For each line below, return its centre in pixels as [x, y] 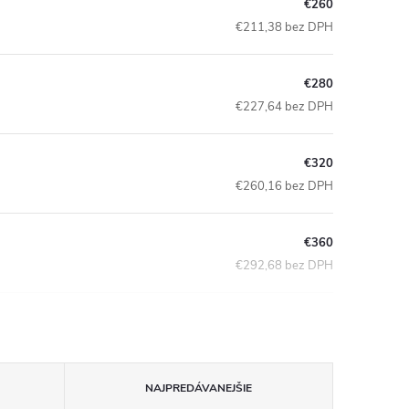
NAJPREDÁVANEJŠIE [198, 388]
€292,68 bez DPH [284, 265]
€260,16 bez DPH [284, 186]
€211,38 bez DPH [284, 27]
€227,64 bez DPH [284, 106]
